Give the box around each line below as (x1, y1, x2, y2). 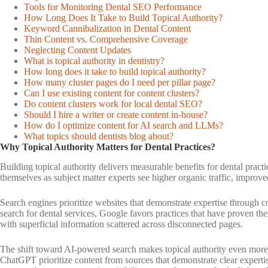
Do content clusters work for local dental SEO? (24, 99, 202, 109)
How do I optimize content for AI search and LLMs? (24, 120, 223, 131)
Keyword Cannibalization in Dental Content (24, 23, 191, 34)
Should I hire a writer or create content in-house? (24, 109, 208, 120)
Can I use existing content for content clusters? (24, 88, 199, 99)
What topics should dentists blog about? (24, 131, 173, 142)
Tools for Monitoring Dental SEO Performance (24, 2, 202, 13)
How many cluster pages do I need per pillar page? (24, 77, 215, 88)
